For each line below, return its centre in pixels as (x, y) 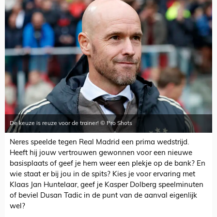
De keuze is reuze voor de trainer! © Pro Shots (71, 124)
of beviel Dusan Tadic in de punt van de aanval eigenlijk (103, 196)
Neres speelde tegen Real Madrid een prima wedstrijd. (99, 143)
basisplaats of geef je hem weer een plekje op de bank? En (108, 164)
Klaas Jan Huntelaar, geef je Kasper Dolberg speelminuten (107, 186)
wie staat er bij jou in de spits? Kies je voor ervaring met (102, 175)
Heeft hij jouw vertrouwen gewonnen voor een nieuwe (101, 154)
